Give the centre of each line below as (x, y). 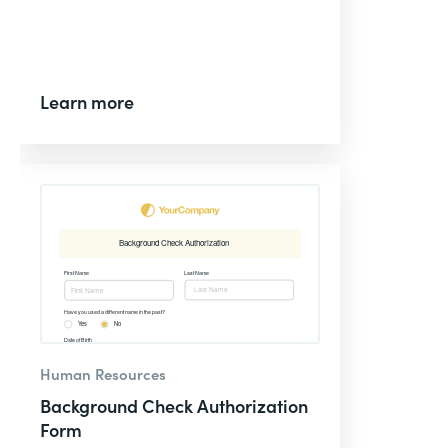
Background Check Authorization (174, 405)
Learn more (87, 101)
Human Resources (103, 373)
